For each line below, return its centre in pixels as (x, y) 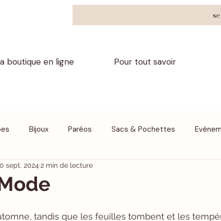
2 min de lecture (67, 166)
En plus (32, 169)
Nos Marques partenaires (106, 169)
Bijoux (39, 129)
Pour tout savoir (145, 62)
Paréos (80, 129)
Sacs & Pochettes (143, 129)
